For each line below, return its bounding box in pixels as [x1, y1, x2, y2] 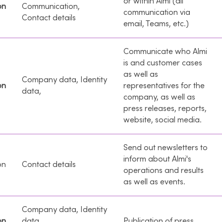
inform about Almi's [123, 154, 191, 164]
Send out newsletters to [123, 143, 208, 152]
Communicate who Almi [123, 47, 207, 56]
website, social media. [123, 115, 202, 124]
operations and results [123, 166, 204, 175]
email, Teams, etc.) [123, 19, 189, 28]
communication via [123, 7, 190, 17]
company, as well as [123, 92, 195, 102]
